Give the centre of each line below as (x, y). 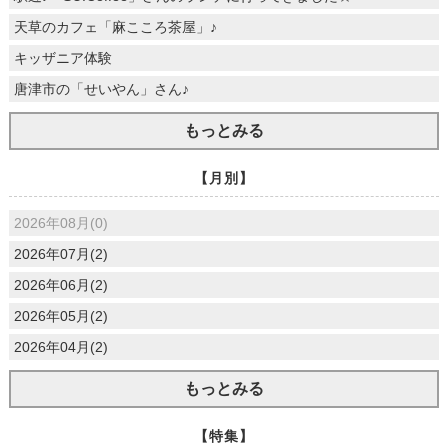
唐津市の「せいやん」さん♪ (101, 89)
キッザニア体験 (62, 58)
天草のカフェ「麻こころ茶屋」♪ (115, 27)
